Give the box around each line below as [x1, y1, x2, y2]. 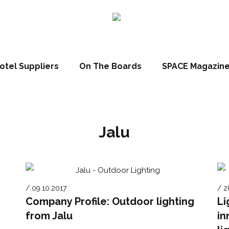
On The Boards [79, 61, 142, 71]
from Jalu [26, 209, 73, 222]
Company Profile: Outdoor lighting [26, 195, 195, 208]
